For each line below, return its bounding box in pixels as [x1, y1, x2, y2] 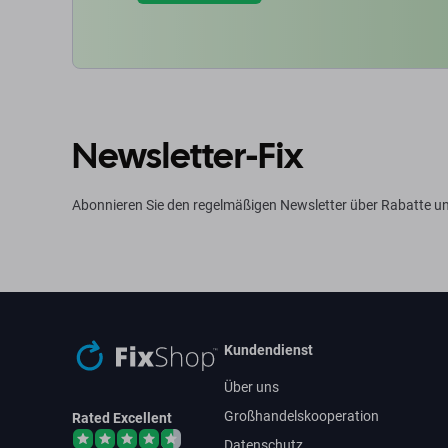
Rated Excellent [72, 410, 172, 426]
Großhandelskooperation [224, 408, 380, 424]
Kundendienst [224, 342, 314, 358]
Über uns [224, 379, 280, 395]
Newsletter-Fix [72, 132, 303, 179]
